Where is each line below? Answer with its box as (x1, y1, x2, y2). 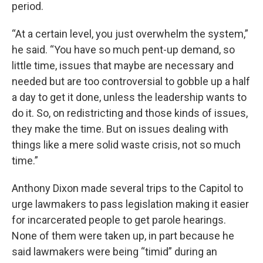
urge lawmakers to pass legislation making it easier (12, 197, 249, 210)
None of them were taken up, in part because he (12, 229, 234, 242)
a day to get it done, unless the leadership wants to (12, 90, 247, 103)
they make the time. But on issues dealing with (12, 122, 228, 135)
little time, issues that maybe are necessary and (12, 59, 234, 72)
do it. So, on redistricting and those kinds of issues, (12, 106, 248, 119)
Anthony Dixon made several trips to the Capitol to (12, 181, 243, 194)
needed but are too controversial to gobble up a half (12, 75, 250, 87)
